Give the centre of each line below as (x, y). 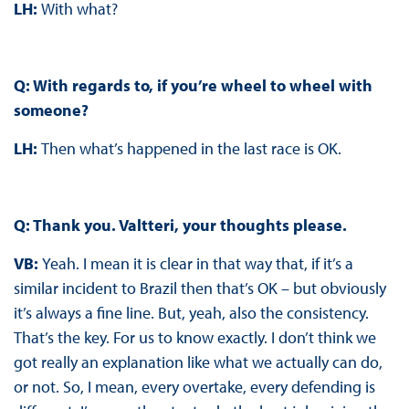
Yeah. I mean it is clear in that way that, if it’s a (197, 263)
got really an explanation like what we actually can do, (198, 362)
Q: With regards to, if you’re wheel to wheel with (193, 85)
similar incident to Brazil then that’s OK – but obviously (199, 288)
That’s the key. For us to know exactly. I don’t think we (194, 337)
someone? (51, 110)
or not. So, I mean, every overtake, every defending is (194, 386)
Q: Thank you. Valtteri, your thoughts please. (180, 225)
